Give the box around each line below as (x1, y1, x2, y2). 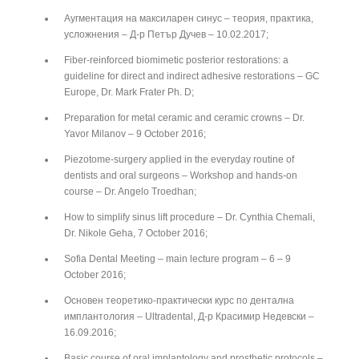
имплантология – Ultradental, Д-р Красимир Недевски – (64, 310, 314, 322)
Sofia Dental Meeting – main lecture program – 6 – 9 (64, 252, 291, 264)
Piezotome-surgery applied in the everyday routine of (64, 153, 294, 165)
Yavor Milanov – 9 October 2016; (64, 127, 206, 139)
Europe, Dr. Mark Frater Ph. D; (64, 86, 194, 98)
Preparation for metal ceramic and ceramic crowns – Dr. (64, 111, 305, 123)
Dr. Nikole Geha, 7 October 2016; (64, 227, 208, 239)
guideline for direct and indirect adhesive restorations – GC (64, 70, 320, 82)
